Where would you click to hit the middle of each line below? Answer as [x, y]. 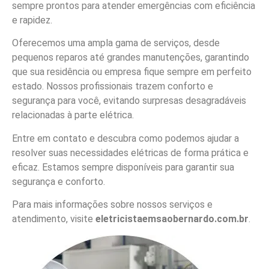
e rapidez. [32, 20]
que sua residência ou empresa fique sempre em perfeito [132, 72]
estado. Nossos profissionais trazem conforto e [113, 86]
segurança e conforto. [59, 181]
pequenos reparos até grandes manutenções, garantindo [131, 58]
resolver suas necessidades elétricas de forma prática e [130, 153]
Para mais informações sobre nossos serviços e [112, 205]
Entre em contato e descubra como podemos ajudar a [125, 138]
